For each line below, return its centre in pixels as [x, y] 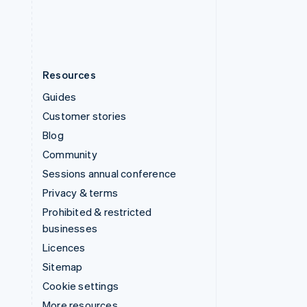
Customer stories [85, 115]
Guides [60, 96]
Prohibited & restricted [97, 211]
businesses [70, 228]
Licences [64, 247]
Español [106, 8]
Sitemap [63, 266]
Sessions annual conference [110, 173]
